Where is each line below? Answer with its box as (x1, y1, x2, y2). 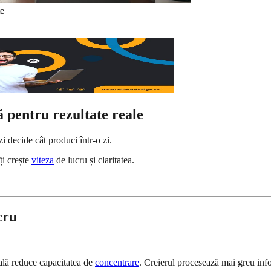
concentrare (95, 257, 139, 268)
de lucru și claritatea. (54, 155, 134, 166)
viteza (31, 155, 54, 166)
